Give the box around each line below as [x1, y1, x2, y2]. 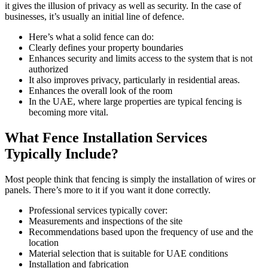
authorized [29, 64, 68, 75]
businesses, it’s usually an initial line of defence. [5, 11, 184, 22]
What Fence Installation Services [5, 130, 207, 146]
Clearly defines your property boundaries [29, 42, 183, 53]
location [29, 237, 59, 248]
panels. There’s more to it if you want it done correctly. [5, 185, 211, 196]
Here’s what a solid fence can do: [29, 32, 154, 42]
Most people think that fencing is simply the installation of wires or [5, 174, 255, 185]
